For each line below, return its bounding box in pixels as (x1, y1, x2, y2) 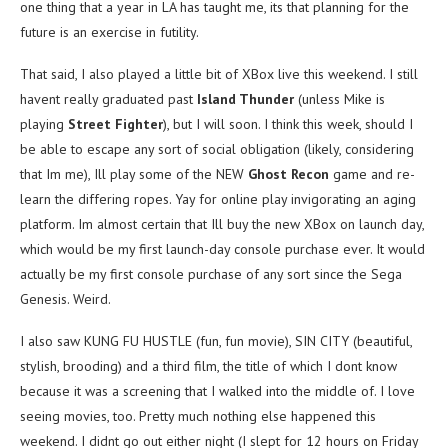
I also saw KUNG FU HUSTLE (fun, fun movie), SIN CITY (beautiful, (20, 332, 412, 351)
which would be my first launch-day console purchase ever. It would (20, 240, 425, 259)
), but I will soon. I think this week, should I (163, 115, 413, 134)
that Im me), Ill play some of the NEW (20, 165, 248, 184)
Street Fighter (68, 115, 163, 134)
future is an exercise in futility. (20, 23, 199, 42)
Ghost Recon (248, 165, 329, 184)
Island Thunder (197, 90, 294, 109)
